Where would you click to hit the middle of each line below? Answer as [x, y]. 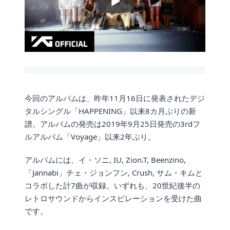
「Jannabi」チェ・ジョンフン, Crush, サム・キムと [114, 173]
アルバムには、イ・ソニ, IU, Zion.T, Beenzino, [105, 160]
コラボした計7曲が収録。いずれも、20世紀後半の [112, 186]
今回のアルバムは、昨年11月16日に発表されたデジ [115, 98]
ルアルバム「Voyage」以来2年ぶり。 [90, 137]
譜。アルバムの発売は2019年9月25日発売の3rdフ [112, 124]
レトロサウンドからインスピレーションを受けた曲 [113, 198]
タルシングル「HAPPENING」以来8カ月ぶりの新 [110, 111]
